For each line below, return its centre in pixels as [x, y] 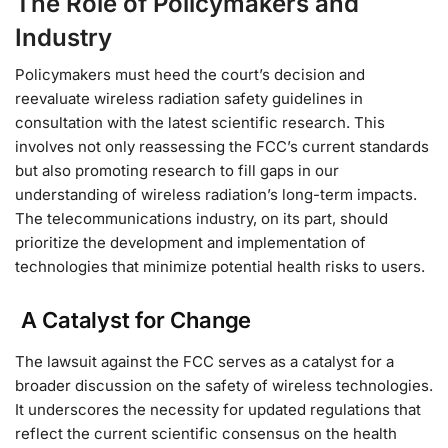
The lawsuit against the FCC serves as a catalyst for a [204, 361]
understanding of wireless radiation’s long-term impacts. [216, 194]
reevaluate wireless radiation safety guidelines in [189, 98]
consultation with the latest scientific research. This [200, 122]
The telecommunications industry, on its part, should [201, 218]
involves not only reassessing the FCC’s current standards [222, 146]
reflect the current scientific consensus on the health [206, 433]
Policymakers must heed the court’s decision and [190, 74]
